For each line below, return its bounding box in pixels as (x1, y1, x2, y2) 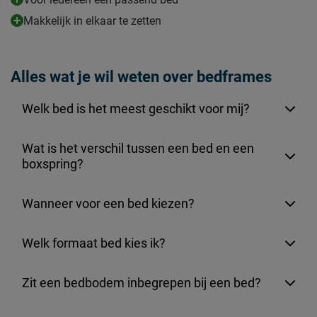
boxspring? (22, 156, 83, 172)
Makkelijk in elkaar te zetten (23, 14, 161, 28)
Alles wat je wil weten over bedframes (11, 68, 272, 86)
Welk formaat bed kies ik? (22, 236, 166, 251)
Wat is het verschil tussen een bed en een (22, 141, 254, 156)
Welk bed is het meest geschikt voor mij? (22, 101, 250, 117)
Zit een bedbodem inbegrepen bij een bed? (22, 275, 261, 291)
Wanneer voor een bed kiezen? (22, 196, 195, 212)
